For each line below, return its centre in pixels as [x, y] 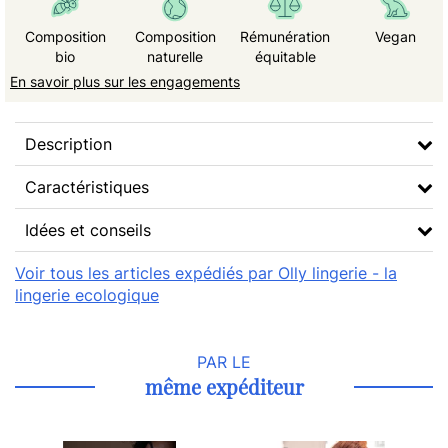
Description [68, 144]
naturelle [175, 56]
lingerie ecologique [87, 295]
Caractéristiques [87, 187]
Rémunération [285, 36]
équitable [285, 56]
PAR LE [224, 362]
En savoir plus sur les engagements [125, 81]
